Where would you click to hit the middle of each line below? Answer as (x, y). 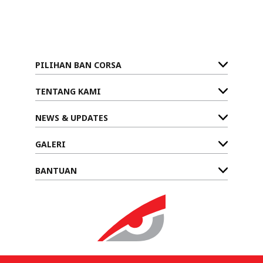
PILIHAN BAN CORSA (78, 65)
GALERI (50, 144)
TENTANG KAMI (68, 91)
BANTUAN (56, 170)
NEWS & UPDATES (72, 117)
